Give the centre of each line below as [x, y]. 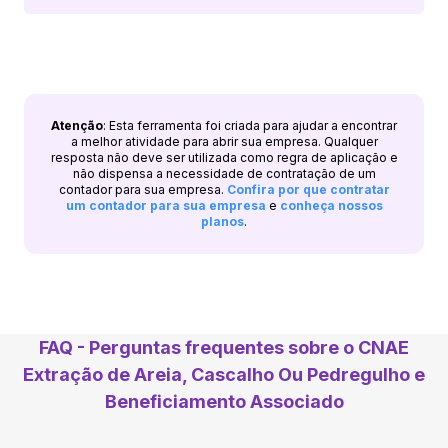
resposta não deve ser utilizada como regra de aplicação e [224, 157]
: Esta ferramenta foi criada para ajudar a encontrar [250, 125]
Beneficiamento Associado [224, 401]
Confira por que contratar [308, 189]
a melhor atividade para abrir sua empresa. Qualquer [224, 141]
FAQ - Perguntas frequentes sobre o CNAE [224, 347]
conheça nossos [331, 205]
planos [222, 221]
